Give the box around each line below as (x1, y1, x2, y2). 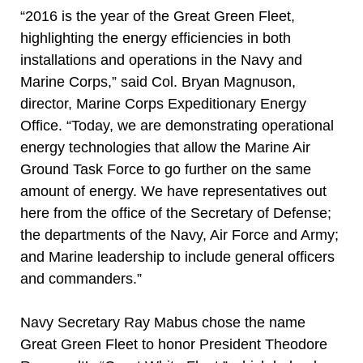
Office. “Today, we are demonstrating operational (20, 117, 334, 134)
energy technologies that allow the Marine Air (20, 139, 310, 156)
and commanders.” (20, 271, 142, 287)
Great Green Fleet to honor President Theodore (20, 336, 327, 352)
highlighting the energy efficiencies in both (20, 30, 291, 46)
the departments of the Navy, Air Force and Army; (20, 227, 339, 243)
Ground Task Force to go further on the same (20, 161, 311, 177)
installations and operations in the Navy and (20, 52, 302, 68)
